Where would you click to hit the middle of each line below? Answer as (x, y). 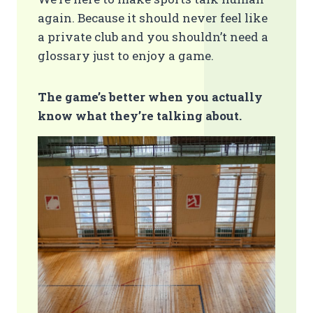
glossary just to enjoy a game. (126, 56)
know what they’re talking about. (140, 116)
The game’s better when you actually (150, 97)
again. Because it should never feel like (153, 18)
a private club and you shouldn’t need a (153, 37)
